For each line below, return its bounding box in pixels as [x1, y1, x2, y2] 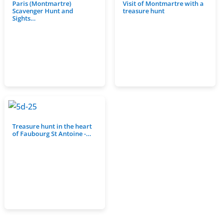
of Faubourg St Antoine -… [12, 129, 91, 138]
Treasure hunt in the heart [12, 122, 92, 131]
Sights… [12, 14, 36, 23]
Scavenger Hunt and [12, 6, 73, 16]
